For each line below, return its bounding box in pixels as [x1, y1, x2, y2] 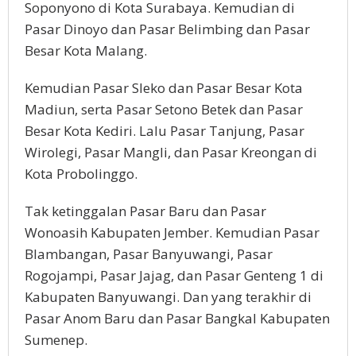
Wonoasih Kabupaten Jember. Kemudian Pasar [25, 223, 319, 242]
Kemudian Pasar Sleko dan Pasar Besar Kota [25, 79, 303, 98]
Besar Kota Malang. [25, 41, 147, 60]
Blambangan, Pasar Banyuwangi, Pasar [25, 245, 273, 264]
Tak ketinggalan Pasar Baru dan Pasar [25, 202, 266, 221]
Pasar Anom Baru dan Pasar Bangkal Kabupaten [25, 309, 330, 328]
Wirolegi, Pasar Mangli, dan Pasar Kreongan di [25, 143, 317, 162]
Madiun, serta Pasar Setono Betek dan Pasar [25, 100, 303, 119]
